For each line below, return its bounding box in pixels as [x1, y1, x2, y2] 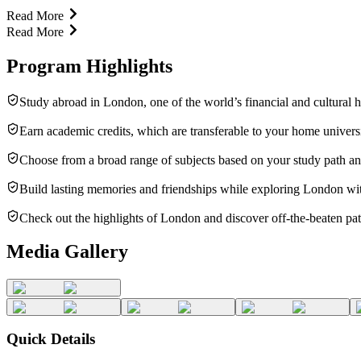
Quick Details [6, 330, 95, 348]
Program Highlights [6, 55, 172, 77]
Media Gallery [6, 241, 128, 263]
